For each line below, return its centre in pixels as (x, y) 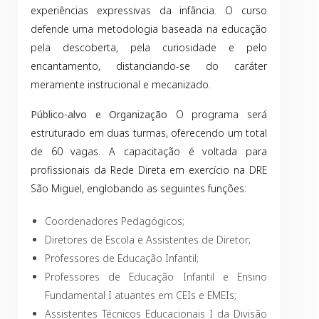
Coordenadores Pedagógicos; (115, 221)
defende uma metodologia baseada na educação (149, 29)
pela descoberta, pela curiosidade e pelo (149, 47)
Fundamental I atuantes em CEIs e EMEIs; (141, 295)
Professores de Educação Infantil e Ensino (156, 277)
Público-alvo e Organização (99, 114)
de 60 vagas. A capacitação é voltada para (149, 151)
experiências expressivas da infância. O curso (149, 10)
